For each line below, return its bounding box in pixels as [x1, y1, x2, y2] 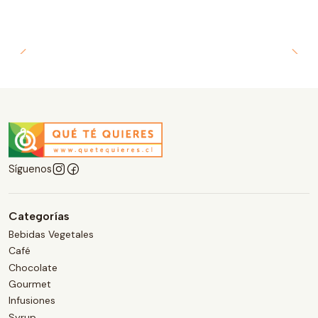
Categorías [9, 209, 70, 223]
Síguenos [9, 162, 52, 175]
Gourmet [9, 277, 51, 290]
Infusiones [9, 294, 55, 307]
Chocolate [9, 261, 57, 274]
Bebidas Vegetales [9, 227, 94, 241]
